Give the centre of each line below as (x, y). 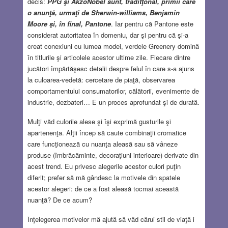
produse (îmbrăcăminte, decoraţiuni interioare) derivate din (113, 155)
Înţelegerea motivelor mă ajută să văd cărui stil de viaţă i (111, 219)
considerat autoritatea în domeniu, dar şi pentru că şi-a (108, 35)
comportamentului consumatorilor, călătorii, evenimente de (113, 91)
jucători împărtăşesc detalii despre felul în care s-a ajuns (111, 68)
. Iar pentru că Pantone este (152, 23)
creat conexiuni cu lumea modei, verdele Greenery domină (113, 46)
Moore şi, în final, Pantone (69, 23)
